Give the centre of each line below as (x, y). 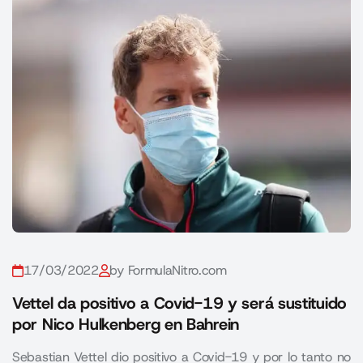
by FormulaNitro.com (168, 271)
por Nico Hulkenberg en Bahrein (126, 325)
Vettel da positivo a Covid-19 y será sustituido (179, 303)
